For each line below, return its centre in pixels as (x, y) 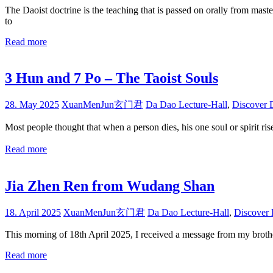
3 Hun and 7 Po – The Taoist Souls (112, 78)
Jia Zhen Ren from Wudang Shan (110, 186)
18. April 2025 (33, 213)
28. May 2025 (32, 105)
